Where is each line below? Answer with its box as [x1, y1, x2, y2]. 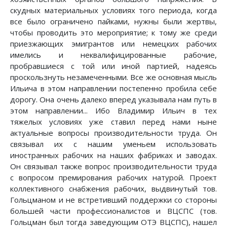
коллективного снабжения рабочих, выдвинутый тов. [10, 183, 217, 194]
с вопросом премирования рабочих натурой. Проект [10, 172, 217, 183]
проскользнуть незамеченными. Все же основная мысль [10, 72, 217, 83]
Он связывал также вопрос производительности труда [10, 161, 217, 172]
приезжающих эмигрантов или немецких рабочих [10, 39, 217, 49]
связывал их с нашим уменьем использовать [10, 139, 217, 149]
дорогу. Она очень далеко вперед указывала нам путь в [10, 94, 217, 105]
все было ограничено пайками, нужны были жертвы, [10, 16, 217, 27]
